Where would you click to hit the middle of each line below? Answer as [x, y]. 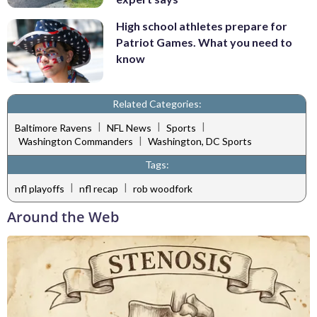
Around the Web [63, 217]
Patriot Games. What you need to [204, 42]
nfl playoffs [40, 188]
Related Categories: [157, 104]
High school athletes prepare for [202, 25]
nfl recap [99, 188]
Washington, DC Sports [200, 142]
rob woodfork [163, 188]
